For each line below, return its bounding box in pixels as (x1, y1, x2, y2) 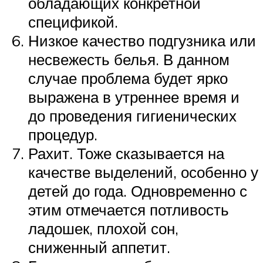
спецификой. (28, 12, 118, 31)
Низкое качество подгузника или (28, 31, 256, 50)
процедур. (28, 124, 97, 144)
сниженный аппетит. (28, 237, 170, 257)
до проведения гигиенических (28, 106, 237, 125)
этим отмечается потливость (28, 200, 229, 219)
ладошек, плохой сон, (28, 218, 178, 238)
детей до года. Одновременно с (28, 181, 247, 200)
